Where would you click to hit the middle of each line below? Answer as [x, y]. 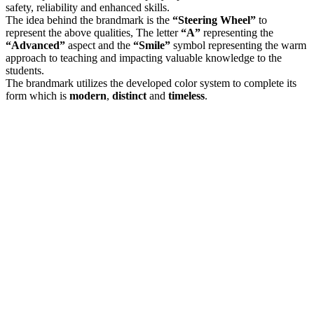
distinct [129, 95]
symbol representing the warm [238, 45]
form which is [37, 95]
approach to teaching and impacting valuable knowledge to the [144, 57]
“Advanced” [35, 45]
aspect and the [99, 45]
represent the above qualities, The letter [93, 32]
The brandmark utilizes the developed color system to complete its [151, 83]
